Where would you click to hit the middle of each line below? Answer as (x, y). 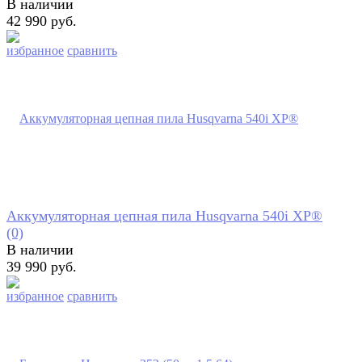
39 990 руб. (42, 267)
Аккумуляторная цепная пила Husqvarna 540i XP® (164, 216)
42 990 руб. (42, 21)
